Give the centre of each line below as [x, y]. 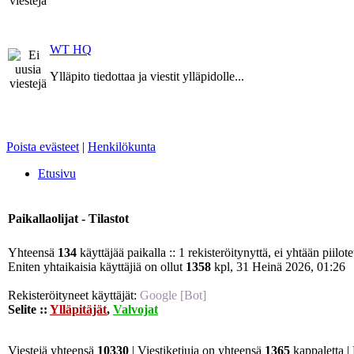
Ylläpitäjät [78, 309]
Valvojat [136, 309]
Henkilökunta [122, 146]
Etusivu [57, 173]
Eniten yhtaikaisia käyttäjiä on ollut [97, 266]
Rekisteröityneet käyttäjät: [74, 295]
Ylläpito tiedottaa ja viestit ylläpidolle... [147, 76]
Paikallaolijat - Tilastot [68, 218]
